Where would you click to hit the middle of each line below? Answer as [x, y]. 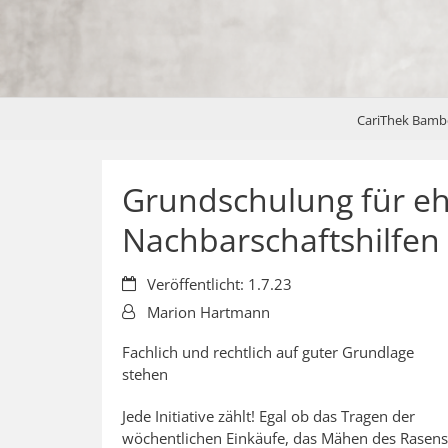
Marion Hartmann [208, 312]
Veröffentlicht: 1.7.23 [219, 284]
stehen [145, 374]
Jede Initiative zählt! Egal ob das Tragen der [268, 416]
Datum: [146, 283]
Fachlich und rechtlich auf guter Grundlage [268, 352]
